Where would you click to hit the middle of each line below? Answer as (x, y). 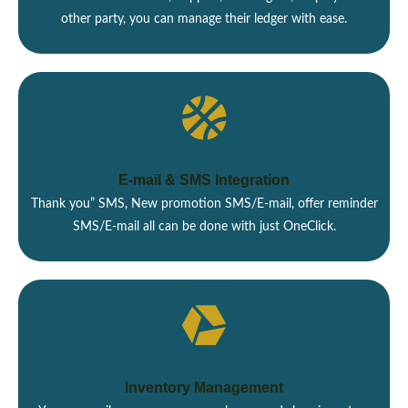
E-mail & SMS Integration (204, 180)
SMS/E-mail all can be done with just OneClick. (204, 227)
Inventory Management (204, 388)
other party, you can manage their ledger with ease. (204, 20)
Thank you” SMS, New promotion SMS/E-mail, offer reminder (204, 204)
